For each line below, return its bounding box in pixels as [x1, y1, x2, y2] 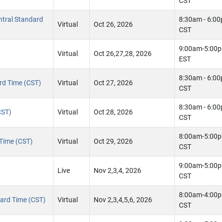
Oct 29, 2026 [94, 137, 133, 146]
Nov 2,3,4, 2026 [94, 166, 141, 175]
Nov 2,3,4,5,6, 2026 [94, 196, 152, 204]
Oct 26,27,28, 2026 [94, 50, 152, 58]
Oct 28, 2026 [94, 108, 133, 116]
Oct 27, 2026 [94, 79, 133, 87]
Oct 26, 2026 [94, 20, 133, 29]
